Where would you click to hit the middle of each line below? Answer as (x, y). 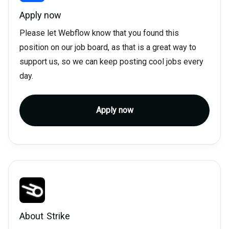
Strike (58, 216)
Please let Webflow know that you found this (99, 33)
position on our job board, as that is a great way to (108, 48)
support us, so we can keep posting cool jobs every (111, 62)
